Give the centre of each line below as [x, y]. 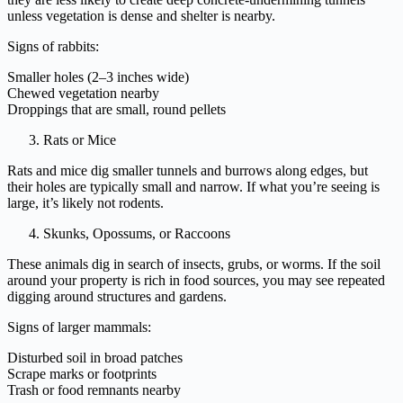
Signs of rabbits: [53, 46]
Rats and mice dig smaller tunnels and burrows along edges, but [188, 170]
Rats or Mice [80, 139]
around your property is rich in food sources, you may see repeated [196, 280]
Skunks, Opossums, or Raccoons [137, 233]
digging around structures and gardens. [117, 296]
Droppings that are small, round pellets [116, 109]
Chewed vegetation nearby [83, 93]
